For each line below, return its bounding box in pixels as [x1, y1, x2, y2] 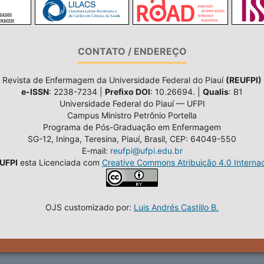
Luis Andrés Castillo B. [134, 202, 219, 213]
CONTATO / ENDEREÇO [77, 45, 187, 57]
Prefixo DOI [105, 87, 150, 97]
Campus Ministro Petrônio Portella [67, 110, 197, 121]
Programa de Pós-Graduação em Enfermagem [43, 122, 221, 133]
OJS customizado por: [45, 202, 134, 213]
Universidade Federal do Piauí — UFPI [59, 98, 205, 109]
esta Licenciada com [17, 157, 102, 168]
